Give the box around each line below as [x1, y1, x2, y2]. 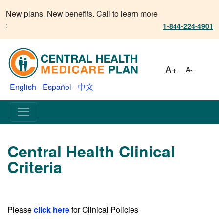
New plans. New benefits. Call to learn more [6, 8, 158, 19]
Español [43, 81, 71, 92]
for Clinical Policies [69, 203, 138, 215]
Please [7, 203, 34, 215]
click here [34, 203, 69, 215]
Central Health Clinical [7, 139, 175, 162]
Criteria [7, 155, 62, 178]
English [10, 81, 36, 92]
